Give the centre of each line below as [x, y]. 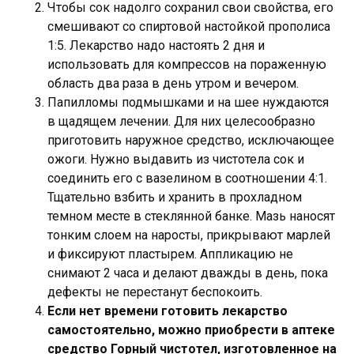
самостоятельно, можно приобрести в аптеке [191, 330]
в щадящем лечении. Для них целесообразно [181, 121]
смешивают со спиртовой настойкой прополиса [189, 26]
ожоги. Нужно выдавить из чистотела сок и [176, 159]
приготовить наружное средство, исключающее [191, 140]
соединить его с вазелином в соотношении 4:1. [187, 178]
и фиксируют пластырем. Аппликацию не [170, 254]
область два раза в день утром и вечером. [173, 83]
